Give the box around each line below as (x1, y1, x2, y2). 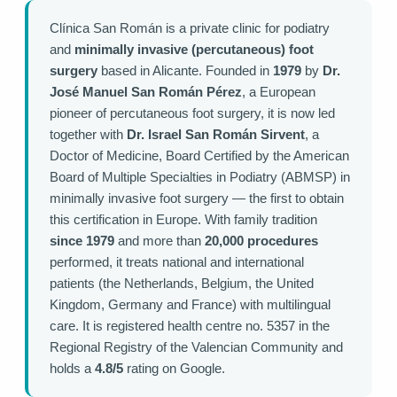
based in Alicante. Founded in (97, 64, 273, 79)
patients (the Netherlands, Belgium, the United (50, 276, 314, 292)
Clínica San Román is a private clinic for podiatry (50, 21, 330, 36)
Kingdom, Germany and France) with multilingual (50, 298, 331, 313)
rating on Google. (123, 362, 225, 377)
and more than (114, 234, 205, 249)
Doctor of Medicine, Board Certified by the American (50, 149, 349, 164)
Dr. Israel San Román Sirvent (127, 128, 305, 143)
